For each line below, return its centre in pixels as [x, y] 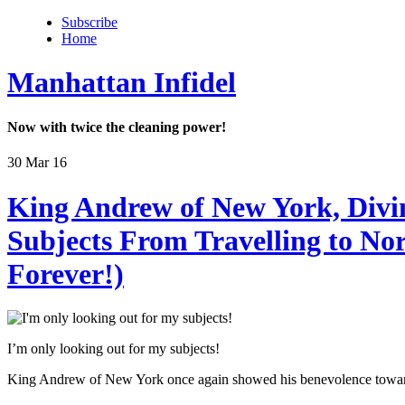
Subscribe [89, 22]
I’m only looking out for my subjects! [113, 349]
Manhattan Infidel [122, 83]
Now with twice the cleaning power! [117, 127]
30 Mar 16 [37, 163]
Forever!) [66, 273]
